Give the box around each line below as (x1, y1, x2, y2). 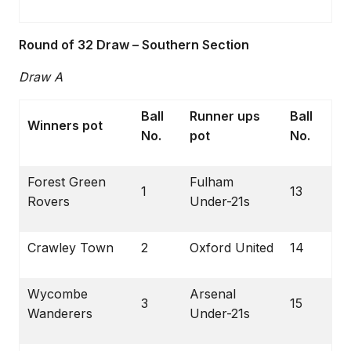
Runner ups (190, 108, 260, 124)
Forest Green (27, 174, 106, 190)
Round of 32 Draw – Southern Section (19, 37, 249, 52)
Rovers (27, 194, 70, 209)
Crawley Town (27, 240, 114, 255)
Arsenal (190, 286, 236, 302)
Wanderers (27, 306, 92, 321)
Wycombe (27, 286, 88, 302)
